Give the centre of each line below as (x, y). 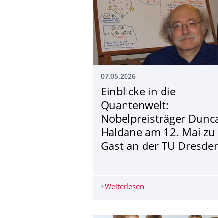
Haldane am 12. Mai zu (158, 133)
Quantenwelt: (135, 106)
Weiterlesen (124, 187)
